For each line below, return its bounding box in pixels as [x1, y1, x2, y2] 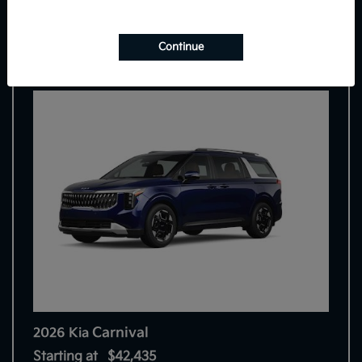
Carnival [92, 325, 149, 342]
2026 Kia [33, 326, 92, 342]
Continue [158, 40, 204, 53]
